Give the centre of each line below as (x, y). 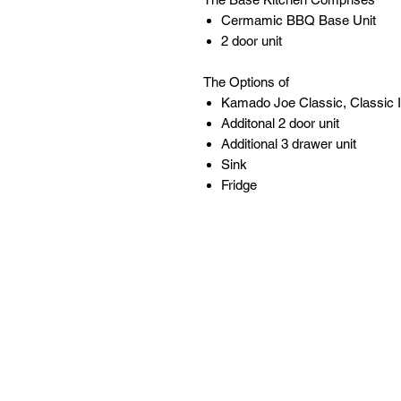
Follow (215, 387)
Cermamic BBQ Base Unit (298, 20)
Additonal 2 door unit (280, 123)
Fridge (239, 184)
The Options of (247, 81)
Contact (368, 387)
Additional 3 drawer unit (288, 143)
